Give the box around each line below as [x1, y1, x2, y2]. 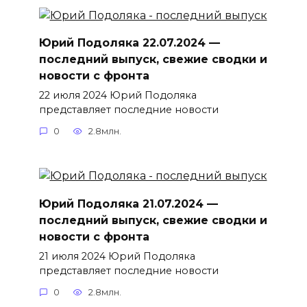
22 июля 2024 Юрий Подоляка [38, 88, 197, 101]
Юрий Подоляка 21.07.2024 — [38, 197, 218, 210]
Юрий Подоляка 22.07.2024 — [38, 36, 220, 49]
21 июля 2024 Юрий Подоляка [38, 249, 195, 262]
